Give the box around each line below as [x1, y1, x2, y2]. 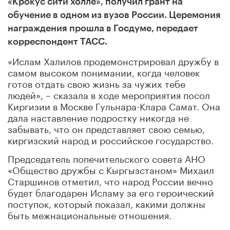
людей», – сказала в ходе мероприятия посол [8, 86, 210, 101]
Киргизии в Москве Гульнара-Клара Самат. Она [8, 98, 220, 112]
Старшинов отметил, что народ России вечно [8, 172, 213, 187]
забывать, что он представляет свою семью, [8, 120, 205, 135]
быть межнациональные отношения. [8, 206, 171, 221]
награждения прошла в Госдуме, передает [8, 23, 198, 33]
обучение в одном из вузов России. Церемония [8, 10, 221, 20]
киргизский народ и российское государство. [8, 131, 214, 146]
